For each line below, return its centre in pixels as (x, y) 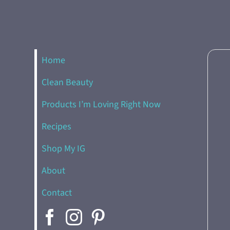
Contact (56, 193)
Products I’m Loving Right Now (101, 105)
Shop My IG (63, 149)
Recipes (56, 127)
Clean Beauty (67, 83)
